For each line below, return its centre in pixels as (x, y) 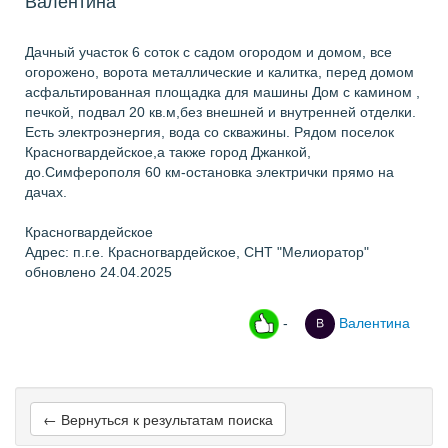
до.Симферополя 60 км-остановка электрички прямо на (209, 172)
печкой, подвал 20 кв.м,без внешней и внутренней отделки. (220, 112)
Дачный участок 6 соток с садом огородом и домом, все (208, 52)
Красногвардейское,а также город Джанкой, (168, 152)
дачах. (46, 192)
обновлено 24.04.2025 (98, 272)
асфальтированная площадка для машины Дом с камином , (222, 92)
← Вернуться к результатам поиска (158, 419)
